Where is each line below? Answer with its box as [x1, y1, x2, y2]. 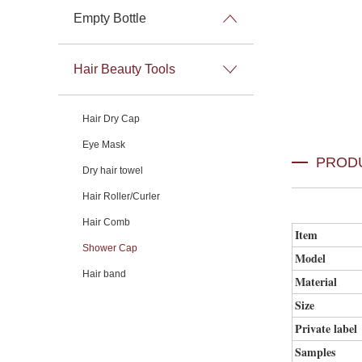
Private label [295, 320, 357, 337]
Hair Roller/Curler [82, 191, 160, 202]
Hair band [82, 268, 126, 280]
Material [295, 273, 337, 290]
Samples [295, 343, 335, 360]
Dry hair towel [82, 165, 143, 176]
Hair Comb [82, 217, 130, 228]
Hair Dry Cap [82, 113, 140, 124]
